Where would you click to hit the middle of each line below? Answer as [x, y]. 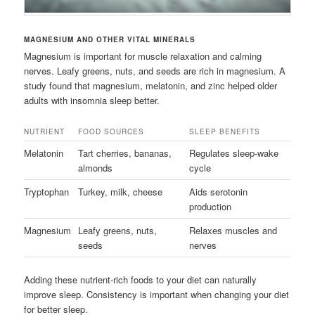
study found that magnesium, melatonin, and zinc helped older [151, 85]
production [211, 206]
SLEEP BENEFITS [225, 131]
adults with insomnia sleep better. [92, 100]
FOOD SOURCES [111, 131]
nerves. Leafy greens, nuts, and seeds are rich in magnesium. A [155, 70]
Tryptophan [47, 191]
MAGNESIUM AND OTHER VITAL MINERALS [110, 39]
